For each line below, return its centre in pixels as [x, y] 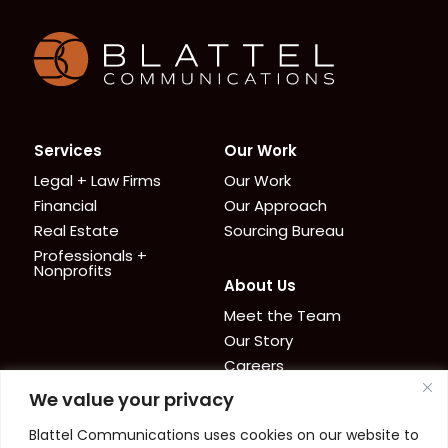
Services [67, 150]
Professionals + [90, 255]
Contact [257, 420]
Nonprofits [72, 270]
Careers [253, 365]
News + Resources [106, 420]
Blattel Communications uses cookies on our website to [224, 434]
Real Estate [76, 230]
